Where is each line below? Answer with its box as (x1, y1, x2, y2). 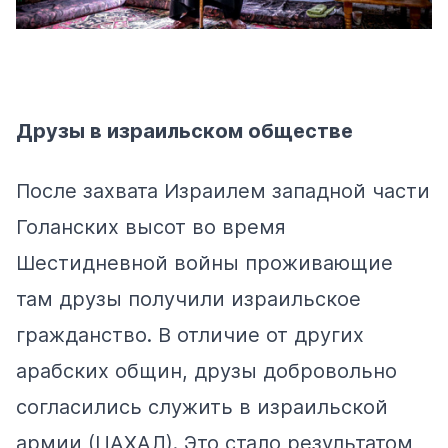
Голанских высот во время (16, 214, 286, 239)
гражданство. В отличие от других (16, 322, 364, 347)
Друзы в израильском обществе (16, 118, 353, 143)
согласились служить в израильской (16, 394, 388, 419)
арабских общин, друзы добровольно (16, 358, 397, 383)
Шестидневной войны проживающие (16, 250, 393, 275)
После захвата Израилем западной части (16, 178, 430, 203)
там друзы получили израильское (16, 286, 361, 311)
